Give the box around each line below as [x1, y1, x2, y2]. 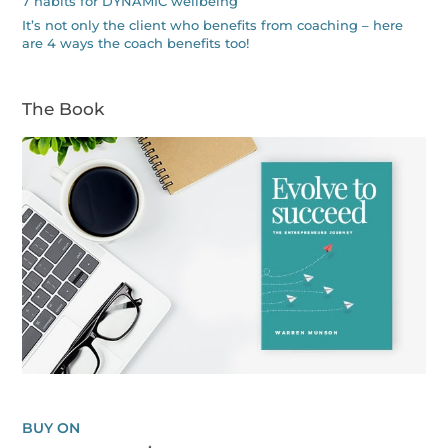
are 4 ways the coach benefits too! [22, 35, 250, 51]
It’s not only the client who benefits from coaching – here [22, 17, 404, 33]
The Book [22, 99, 105, 120]
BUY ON [22, 419, 81, 438]
